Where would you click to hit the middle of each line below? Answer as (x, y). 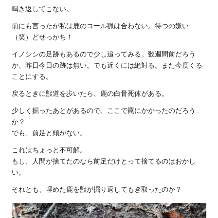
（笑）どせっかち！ (42, 37)
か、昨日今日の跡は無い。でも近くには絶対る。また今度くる (107, 65)
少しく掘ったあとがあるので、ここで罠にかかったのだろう (104, 111)
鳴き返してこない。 (42, 9)
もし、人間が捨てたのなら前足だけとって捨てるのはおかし (104, 161)
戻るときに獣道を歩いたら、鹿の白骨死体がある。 (90, 94)
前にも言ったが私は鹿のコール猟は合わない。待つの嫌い (100, 26)
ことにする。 (32, 77)
